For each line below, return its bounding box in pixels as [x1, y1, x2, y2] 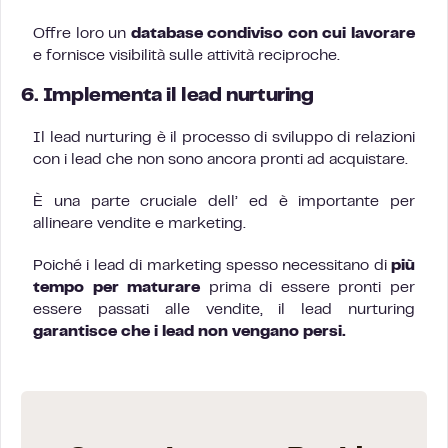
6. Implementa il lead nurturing [21, 88, 314, 105]
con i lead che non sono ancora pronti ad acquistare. [33, 153, 408, 167]
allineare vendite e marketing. [33, 217, 246, 231]
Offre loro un [33, 27, 131, 41]
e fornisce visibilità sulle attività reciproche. [33, 49, 340, 63]
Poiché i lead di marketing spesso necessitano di [33, 259, 391, 273]
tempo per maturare [33, 281, 201, 295]
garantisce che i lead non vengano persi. [33, 325, 346, 339]
